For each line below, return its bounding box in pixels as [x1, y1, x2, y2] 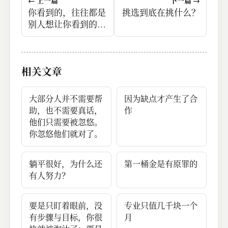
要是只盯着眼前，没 [29, 200, 103, 212]
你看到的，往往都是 [28, 7, 106, 19]
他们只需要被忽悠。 [29, 117, 103, 128]
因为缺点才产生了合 [124, 93, 197, 105]
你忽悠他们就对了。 [29, 128, 103, 140]
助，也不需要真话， [29, 105, 103, 117]
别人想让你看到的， [28, 18, 106, 31]
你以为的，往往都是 [28, 30, 106, 42]
